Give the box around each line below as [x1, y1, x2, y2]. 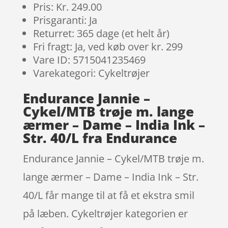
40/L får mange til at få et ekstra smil [22, 188, 194, 202]
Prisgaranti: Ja [33, 13, 97, 27]
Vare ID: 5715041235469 [33, 52, 146, 67]
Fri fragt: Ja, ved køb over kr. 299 [33, 39, 183, 53]
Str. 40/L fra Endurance [22, 128, 177, 147]
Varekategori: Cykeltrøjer [33, 66, 150, 80]
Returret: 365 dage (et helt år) [33, 26, 169, 40]
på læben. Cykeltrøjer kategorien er [22, 206, 188, 220]
